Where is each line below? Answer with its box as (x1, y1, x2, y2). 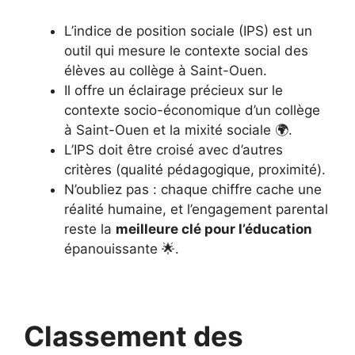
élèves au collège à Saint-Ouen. (64, 63, 267, 78)
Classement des (24, 319, 243, 353)
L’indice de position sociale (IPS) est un (64, 23, 312, 39)
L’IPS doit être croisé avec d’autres (64, 142, 283, 158)
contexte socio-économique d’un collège (64, 102, 320, 118)
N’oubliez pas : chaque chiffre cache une (64, 181, 322, 197)
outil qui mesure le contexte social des (64, 43, 308, 59)
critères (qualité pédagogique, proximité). (64, 162, 326, 177)
